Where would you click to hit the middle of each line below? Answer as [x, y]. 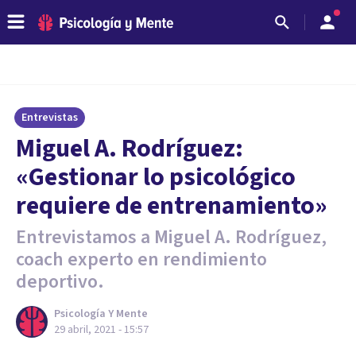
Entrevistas [50, 118]
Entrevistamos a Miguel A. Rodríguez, [171, 237]
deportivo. [60, 282]
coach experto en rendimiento [141, 259]
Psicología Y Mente [101, 314]
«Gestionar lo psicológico [156, 177]
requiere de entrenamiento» [172, 206]
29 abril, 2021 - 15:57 [101, 330]
